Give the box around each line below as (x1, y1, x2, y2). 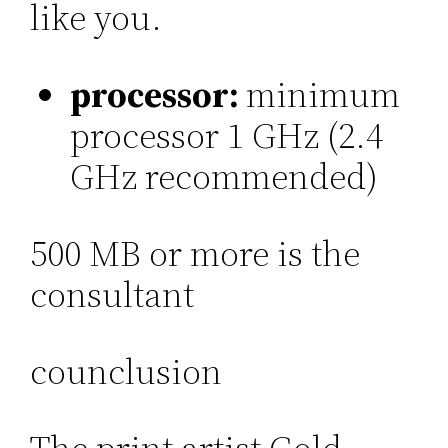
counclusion (30, 347, 223, 397)
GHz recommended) (70, 152, 379, 202)
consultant (30, 270, 195, 320)
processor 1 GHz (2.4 (70, 111, 384, 161)
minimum (246, 70, 401, 120)
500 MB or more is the (30, 229, 361, 279)
